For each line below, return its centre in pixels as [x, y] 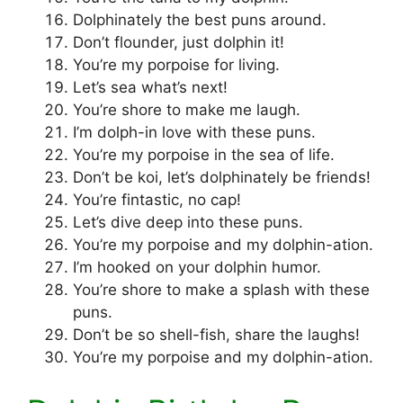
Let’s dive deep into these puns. [188, 223]
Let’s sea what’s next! [150, 88]
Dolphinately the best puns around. [200, 20]
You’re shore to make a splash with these [221, 290]
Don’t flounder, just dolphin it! [179, 43]
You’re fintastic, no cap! [157, 200]
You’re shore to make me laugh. [187, 110]
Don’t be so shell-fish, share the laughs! [216, 335]
